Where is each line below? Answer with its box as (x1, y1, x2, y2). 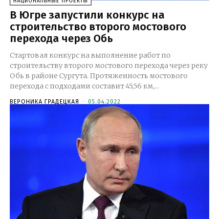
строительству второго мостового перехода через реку (10, 61, 208, 70)
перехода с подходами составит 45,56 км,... (10, 81, 159, 90)
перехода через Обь (10, 31, 113, 45)
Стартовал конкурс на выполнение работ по (10, 50, 171, 60)
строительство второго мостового (10, 20, 186, 33)
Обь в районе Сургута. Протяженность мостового (10, 71, 188, 80)
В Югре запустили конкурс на (10, 8, 165, 22)
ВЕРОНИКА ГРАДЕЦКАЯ (10, 98, 79, 105)
